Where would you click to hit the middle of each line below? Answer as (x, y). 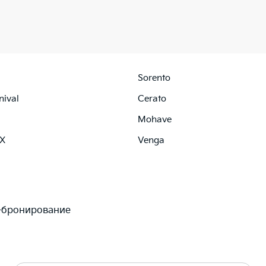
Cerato (152, 99)
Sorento (154, 78)
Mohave (155, 119)
